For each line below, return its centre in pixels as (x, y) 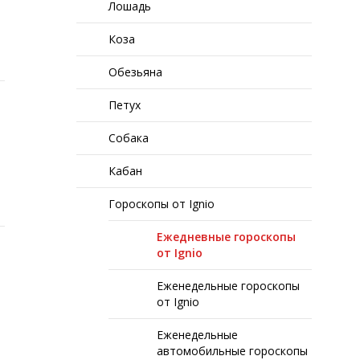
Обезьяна (136, 72)
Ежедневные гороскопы (227, 237)
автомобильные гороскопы (233, 351)
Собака (129, 138)
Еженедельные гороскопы (229, 286)
